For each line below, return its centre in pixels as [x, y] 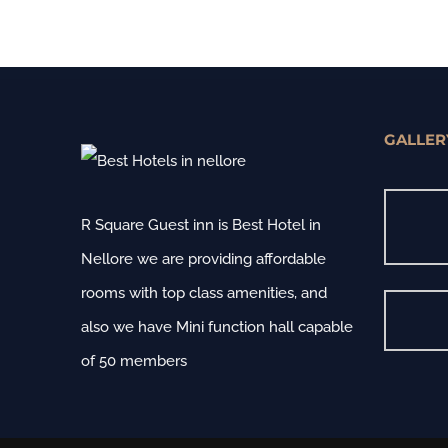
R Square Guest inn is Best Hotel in [201, 225]
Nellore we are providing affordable [204, 259]
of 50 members [134, 361]
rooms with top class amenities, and [204, 293]
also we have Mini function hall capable [217, 327]
